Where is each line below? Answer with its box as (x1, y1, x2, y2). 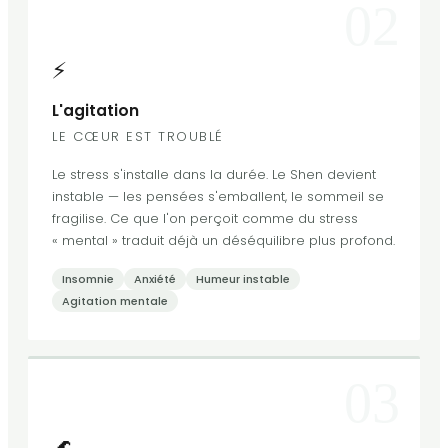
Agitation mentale (62, 293, 168, 310)
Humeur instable (196, 271, 290, 288)
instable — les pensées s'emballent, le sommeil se (52, 187, 384, 207)
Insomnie (62, 271, 114, 288)
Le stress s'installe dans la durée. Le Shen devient (52, 165, 376, 185)
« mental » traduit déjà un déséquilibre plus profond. (52, 231, 395, 251)
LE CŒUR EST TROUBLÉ (52, 127, 224, 147)
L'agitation (52, 100, 139, 122)
